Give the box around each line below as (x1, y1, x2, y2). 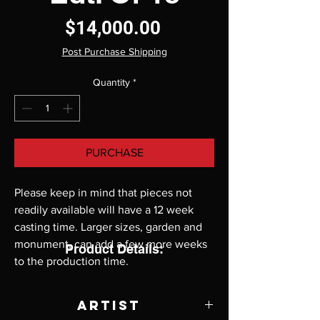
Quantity (92, 76, 130, 89)
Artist (77, 297, 141, 314)
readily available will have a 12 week (14, 204, 194, 216)
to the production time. (14, 255, 129, 268)
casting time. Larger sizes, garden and (14, 221, 202, 234)
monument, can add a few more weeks (14, 238, 207, 251)
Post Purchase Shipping (61, 46, 167, 58)
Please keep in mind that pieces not (14, 186, 192, 199)
